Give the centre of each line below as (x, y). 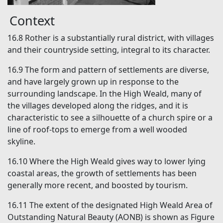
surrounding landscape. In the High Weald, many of (105, 94)
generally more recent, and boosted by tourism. (98, 185)
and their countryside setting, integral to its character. (109, 50)
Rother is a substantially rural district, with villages (119, 38)
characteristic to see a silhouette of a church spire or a (110, 118)
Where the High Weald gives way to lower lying (117, 162)
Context (32, 21)
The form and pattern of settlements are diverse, (117, 70)
